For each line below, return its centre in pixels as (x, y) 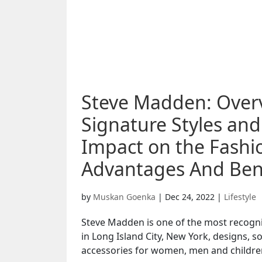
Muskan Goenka (124, 197)
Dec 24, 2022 (190, 197)
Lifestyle (240, 197)
